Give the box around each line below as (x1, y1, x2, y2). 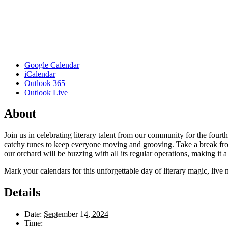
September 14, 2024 (44, 210, 108, 219)
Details (4, 186, 40, 199)
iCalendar (24, 69, 55, 78)
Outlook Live (24, 88, 68, 97)
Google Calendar (24, 60, 79, 69)
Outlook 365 (24, 78, 65, 88)
